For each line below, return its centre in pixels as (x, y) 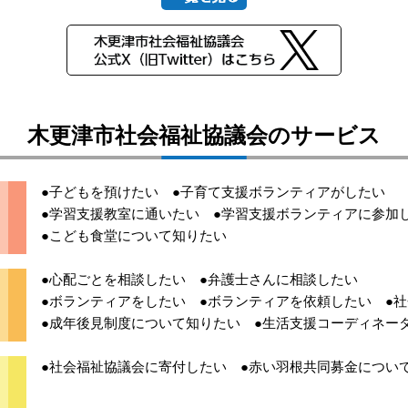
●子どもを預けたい (100, 191)
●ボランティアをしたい (113, 301)
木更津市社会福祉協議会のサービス (204, 135)
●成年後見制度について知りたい (141, 322)
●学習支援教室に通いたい (120, 213)
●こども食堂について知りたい (134, 235)
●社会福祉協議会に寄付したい (134, 366)
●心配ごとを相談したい (113, 279)
